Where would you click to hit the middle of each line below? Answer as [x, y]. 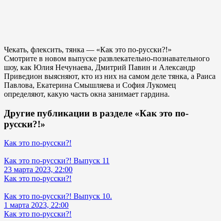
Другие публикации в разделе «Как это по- [96, 113]
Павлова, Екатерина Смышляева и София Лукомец [90, 85]
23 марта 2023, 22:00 [38, 170]
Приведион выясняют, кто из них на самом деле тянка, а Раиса [110, 76]
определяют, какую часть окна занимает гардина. [87, 94]
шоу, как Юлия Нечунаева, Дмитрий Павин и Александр [100, 67]
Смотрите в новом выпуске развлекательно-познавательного [107, 58]
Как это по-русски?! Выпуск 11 [57, 161]
